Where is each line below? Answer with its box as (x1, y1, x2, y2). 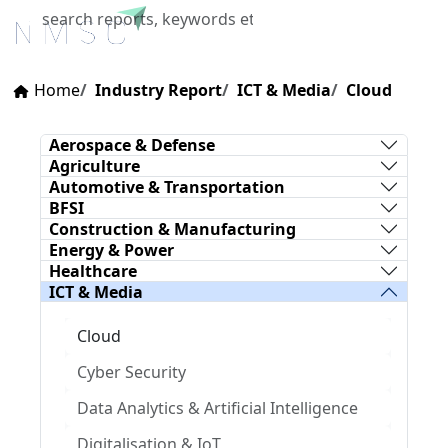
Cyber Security (77, 361, 186, 383)
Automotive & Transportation (49, 175, 285, 198)
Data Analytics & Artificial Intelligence (77, 397, 358, 419)
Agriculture (49, 154, 140, 177)
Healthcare (49, 259, 137, 282)
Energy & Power (49, 238, 174, 261)
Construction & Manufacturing (49, 217, 296, 240)
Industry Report (95, 79, 222, 101)
